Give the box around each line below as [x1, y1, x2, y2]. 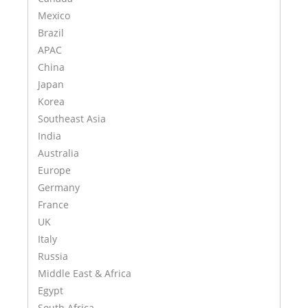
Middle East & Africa [38, 266, 131, 280]
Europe [38, 163, 71, 177]
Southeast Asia [38, 111, 106, 125]
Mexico [38, 8, 70, 22]
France [38, 197, 69, 211]
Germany [38, 180, 80, 194]
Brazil [38, 25, 64, 39]
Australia [38, 146, 79, 159]
